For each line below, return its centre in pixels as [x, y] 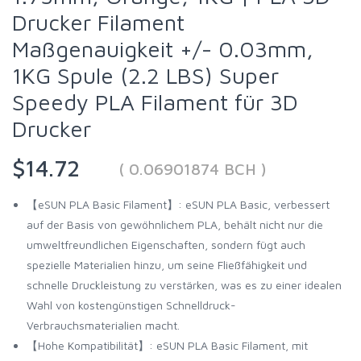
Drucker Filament [98, 23]
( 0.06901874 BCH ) [193, 169]
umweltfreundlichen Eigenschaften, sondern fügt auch [166, 245]
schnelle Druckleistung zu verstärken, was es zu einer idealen [184, 285]
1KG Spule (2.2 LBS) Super [145, 76]
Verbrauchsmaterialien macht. [103, 326]
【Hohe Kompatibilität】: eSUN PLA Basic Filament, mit [167, 346]
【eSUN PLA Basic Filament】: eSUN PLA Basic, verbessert [178, 205]
